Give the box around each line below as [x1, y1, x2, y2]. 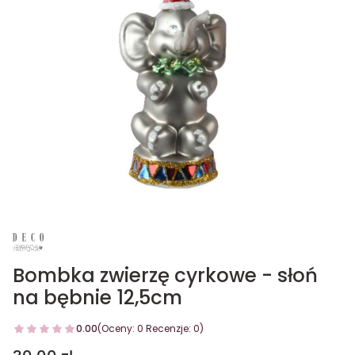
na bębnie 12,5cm [13, 284, 182, 311]
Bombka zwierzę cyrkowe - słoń [13, 261, 318, 289]
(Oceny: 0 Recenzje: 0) [97, 322, 204, 335]
